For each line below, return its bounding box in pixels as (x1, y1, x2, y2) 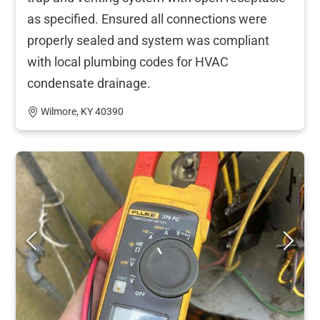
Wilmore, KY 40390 (41, 105, 124, 118)
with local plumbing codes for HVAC (27, 54, 229, 69)
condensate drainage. (27, 75, 151, 91)
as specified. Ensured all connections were (27, 11, 267, 26)
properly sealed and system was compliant (27, 32, 269, 48)
